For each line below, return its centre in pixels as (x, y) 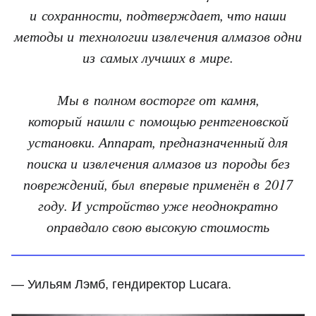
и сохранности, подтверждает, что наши (158, 15)
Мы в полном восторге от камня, (158, 99)
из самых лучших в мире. (158, 57)
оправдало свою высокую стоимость (158, 226)
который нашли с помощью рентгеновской (158, 121)
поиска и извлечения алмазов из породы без (158, 163)
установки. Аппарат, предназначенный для (158, 142)
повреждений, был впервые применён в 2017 (158, 184)
